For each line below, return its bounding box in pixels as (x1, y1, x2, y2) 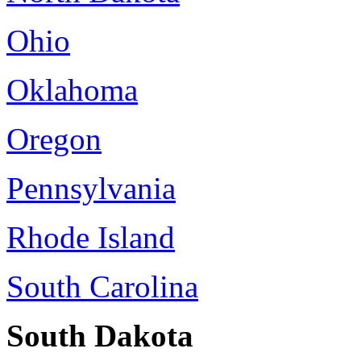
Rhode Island (6, 220, 175, 255)
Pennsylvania (6, 171, 176, 205)
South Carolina (6, 269, 198, 304)
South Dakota (6, 318, 193, 353)
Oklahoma (6, 73, 138, 107)
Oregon (6, 122, 102, 156)
